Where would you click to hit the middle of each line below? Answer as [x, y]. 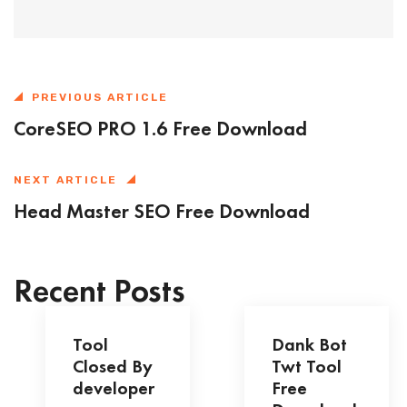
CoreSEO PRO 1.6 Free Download [160, 129]
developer [114, 388]
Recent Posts [99, 291]
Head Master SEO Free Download [162, 211]
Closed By [113, 366]
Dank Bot [309, 344]
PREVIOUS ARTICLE [100, 97]
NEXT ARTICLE [65, 180]
